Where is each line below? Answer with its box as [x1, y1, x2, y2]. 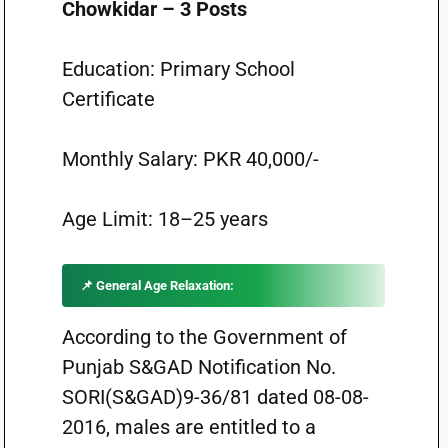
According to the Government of [61, 325, 347, 349]
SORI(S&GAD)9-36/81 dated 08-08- [61, 385, 369, 409]
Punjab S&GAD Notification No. [61, 355, 336, 379]
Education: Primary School [61, 57, 295, 81]
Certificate [61, 87, 155, 111]
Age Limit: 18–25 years [61, 207, 268, 231]
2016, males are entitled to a [61, 415, 316, 439]
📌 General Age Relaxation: [79, 278, 234, 293]
